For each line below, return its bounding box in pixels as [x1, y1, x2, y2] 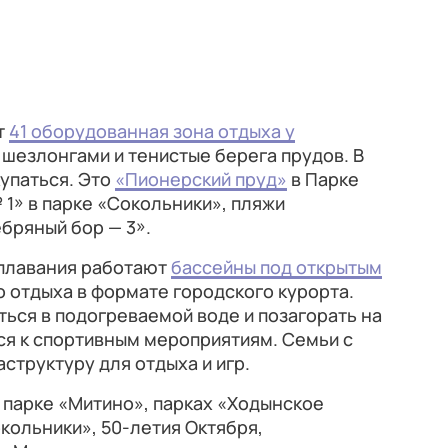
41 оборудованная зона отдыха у [9, 119, 295, 143]
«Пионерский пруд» [115, 167, 287, 191]
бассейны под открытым [171, 255, 382, 279]
